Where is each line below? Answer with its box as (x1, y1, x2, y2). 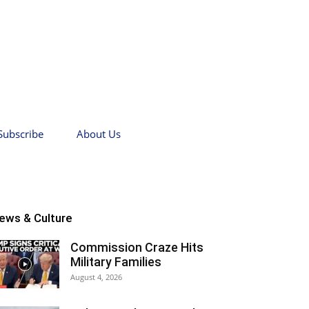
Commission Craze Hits (70, 240, 203, 255)
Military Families (70, 255, 161, 269)
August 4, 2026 (70, 272, 122, 282)
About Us (77, 127, 121, 141)
